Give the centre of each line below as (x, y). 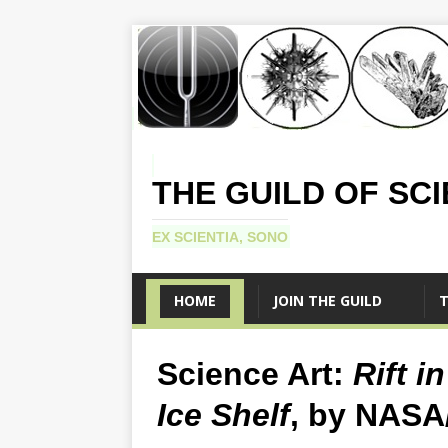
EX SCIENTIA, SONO (220, 237)
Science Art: (255, 374)
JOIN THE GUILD (327, 301)
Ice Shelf (223, 415)
